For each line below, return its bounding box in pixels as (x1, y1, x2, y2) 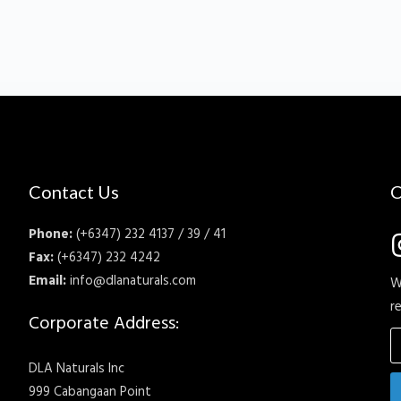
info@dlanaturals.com (66, 269, 197, 292)
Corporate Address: (29, 310, 180, 339)
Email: (29, 269, 67, 292)
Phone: (29, 223, 73, 245)
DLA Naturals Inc (29, 357, 125, 380)
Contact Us (29, 180, 120, 202)
